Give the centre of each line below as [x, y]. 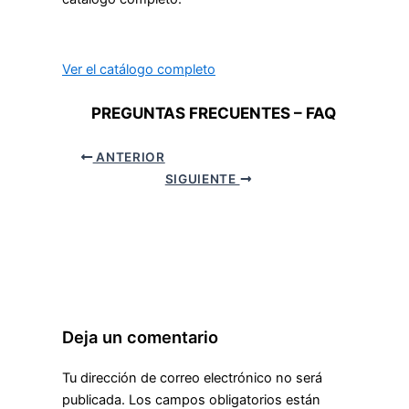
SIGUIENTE [202, 178]
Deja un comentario [140, 336]
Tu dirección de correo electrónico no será [192, 378]
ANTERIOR [129, 157]
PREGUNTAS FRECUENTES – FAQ [213, 113]
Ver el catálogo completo [139, 70]
